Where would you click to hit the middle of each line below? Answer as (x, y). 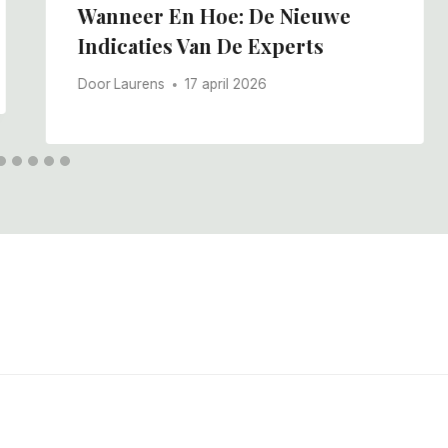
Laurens (139, 84)
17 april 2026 (225, 84)
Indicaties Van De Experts (200, 45)
